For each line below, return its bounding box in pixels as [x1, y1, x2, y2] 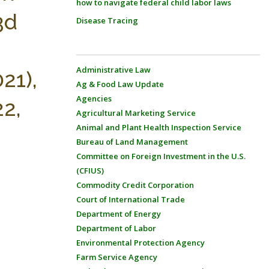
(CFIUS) [76, 165, 104, 176]
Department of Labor [76, 223, 156, 234]
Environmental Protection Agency [76, 237, 205, 248]
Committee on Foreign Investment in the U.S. [76, 151, 246, 162]
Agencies [76, 93, 112, 104]
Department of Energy [76, 208, 161, 219]
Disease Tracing [76, 15, 138, 26]
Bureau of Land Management [76, 136, 188, 147]
